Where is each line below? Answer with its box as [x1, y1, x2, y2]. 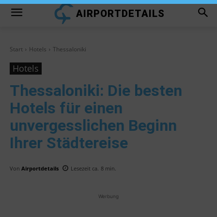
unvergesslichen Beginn [10, 116, 177, 135]
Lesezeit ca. [71, 165, 99, 172]
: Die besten [100, 81, 182, 100]
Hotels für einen [10, 99, 123, 117]
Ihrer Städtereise [10, 134, 128, 152]
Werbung [98, 193, 119, 200]
